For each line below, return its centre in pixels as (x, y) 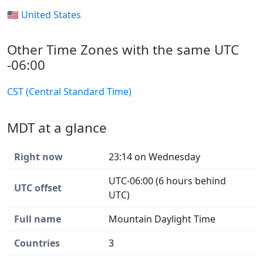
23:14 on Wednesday (154, 156)
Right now (38, 156)
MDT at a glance (57, 127)
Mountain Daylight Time (162, 219)
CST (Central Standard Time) (69, 91)
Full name (38, 219)
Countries (37, 243)
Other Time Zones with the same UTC (123, 49)
